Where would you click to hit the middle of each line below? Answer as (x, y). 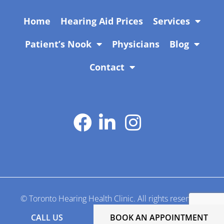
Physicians (135, 44)
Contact (107, 67)
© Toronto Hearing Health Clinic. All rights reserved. (112, 199)
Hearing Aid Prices (102, 21)
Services (171, 21)
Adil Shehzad (136, 174)
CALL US (47, 217)
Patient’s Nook (58, 44)
